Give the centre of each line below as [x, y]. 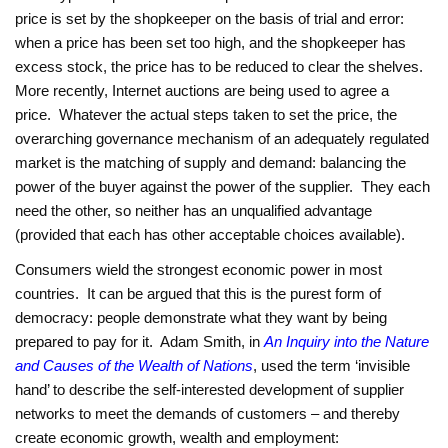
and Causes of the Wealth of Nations [134, 365]
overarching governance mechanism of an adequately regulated [222, 138]
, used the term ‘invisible [332, 365]
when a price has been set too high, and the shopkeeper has [211, 42]
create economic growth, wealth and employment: [177, 437]
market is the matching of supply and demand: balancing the [211, 162]
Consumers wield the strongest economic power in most [199, 269]
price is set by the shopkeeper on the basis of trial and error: [210, 18]
